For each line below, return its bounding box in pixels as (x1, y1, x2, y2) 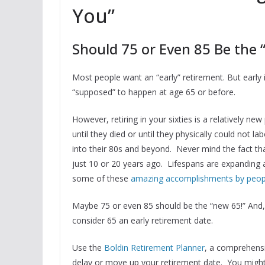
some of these (72, 173, 131, 185)
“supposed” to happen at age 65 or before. (72, 86, 235, 98)
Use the (72, 242, 104, 254)
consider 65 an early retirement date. (72, 215, 213, 227)
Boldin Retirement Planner (104, 242, 205, 254)
